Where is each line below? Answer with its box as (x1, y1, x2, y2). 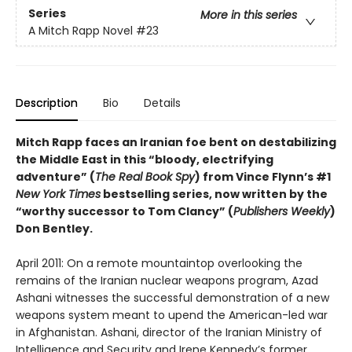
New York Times (16, 186, 101, 202)
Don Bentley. (16, 221, 93, 236)
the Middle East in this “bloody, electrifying (16, 152, 273, 167)
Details (144, 95, 181, 111)
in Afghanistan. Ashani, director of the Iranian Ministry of (16, 324, 322, 340)
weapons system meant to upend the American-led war (16, 307, 328, 323)
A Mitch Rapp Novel (28, 23, 133, 39)
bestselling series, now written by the (101, 186, 328, 202)
